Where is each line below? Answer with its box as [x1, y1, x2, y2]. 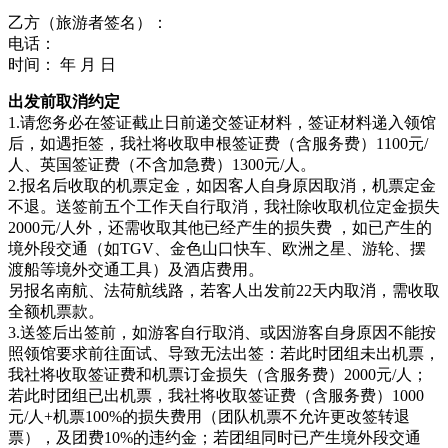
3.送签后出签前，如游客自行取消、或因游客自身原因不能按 [8, 323, 436, 341]
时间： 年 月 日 [8, 55, 116, 73]
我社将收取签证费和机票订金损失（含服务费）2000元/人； [8, 365, 428, 383]
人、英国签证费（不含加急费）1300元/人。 [8, 155, 316, 173]
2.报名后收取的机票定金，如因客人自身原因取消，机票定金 [8, 176, 436, 194]
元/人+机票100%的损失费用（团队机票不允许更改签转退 [8, 407, 410, 425]
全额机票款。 [8, 302, 104, 320]
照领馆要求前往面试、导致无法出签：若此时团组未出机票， [8, 344, 440, 362]
